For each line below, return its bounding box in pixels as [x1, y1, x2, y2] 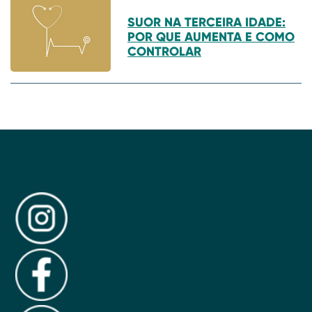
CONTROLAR [127, 42, 201, 59]
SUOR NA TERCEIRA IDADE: [127, 13, 286, 30]
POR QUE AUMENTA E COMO [127, 28, 295, 45]
